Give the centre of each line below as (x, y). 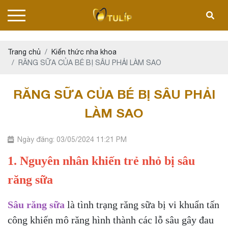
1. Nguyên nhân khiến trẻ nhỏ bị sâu (101, 161)
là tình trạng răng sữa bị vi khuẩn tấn (142, 205)
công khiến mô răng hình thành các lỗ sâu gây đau (111, 220)
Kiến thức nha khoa (84, 52)
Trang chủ (24, 52)
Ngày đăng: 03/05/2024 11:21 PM (72, 139)
